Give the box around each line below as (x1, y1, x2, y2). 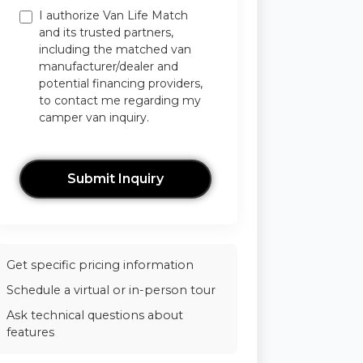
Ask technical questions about (6, 307, 184, 322)
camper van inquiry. (39, 109, 150, 125)
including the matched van (39, 41, 192, 57)
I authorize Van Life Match (39, 7, 189, 23)
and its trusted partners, (39, 24, 174, 40)
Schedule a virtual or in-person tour (6, 282, 216, 297)
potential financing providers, (39, 75, 203, 91)
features (6, 324, 55, 340)
